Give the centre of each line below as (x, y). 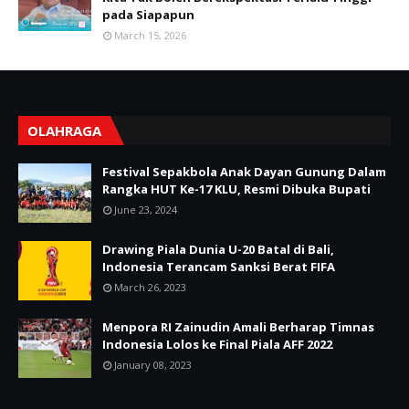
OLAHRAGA (64, 131)
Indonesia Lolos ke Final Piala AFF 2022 (217, 345)
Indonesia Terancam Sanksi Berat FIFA (219, 267)
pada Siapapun (148, 15)
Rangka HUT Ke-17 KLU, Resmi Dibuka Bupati (236, 189)
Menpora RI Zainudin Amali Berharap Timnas (238, 327)
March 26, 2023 (150, 288)
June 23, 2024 (146, 210)
